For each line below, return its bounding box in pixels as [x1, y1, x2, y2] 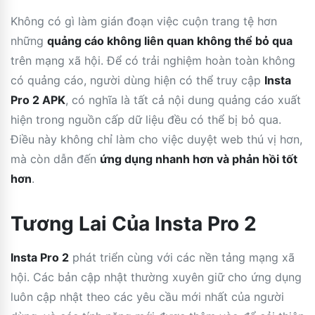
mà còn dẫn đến [11, 151, 100, 166]
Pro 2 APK [11, 92, 65, 107]
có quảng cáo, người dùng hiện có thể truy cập [11, 72, 264, 87]
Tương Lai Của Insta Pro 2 [11, 211, 257, 236]
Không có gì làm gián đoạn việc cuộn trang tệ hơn [11, 13, 277, 28]
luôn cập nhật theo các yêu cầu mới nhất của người [11, 289, 284, 304]
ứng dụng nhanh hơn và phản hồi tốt [100, 151, 297, 166]
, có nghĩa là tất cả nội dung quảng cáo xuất [65, 92, 301, 107]
